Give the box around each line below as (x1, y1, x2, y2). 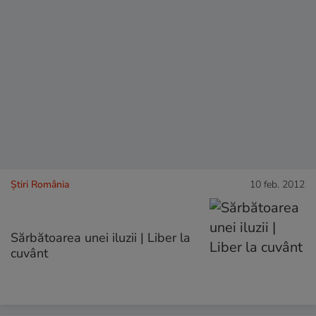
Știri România (11, 177, 69, 191)
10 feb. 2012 (250, 177, 305, 191)
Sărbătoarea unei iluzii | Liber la (11, 229, 190, 246)
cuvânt (11, 244, 48, 262)
